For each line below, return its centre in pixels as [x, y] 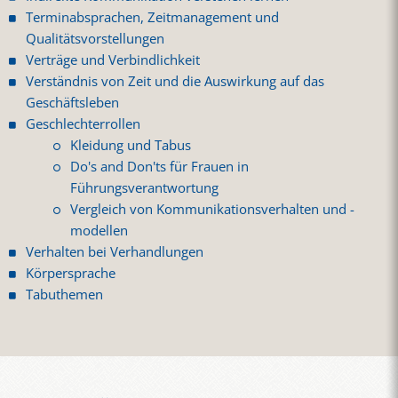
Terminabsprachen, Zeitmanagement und [153, 18]
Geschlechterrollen [84, 124]
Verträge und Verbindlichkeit [113, 60]
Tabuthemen [65, 295]
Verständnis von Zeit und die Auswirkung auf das [175, 82]
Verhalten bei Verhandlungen [115, 252]
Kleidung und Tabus [131, 146]
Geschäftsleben [73, 103]
